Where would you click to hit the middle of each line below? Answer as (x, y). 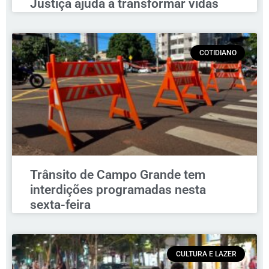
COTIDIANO (218, 53)
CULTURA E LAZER (206, 254)
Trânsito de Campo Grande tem (118, 174)
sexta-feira (60, 204)
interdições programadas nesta (118, 189)
